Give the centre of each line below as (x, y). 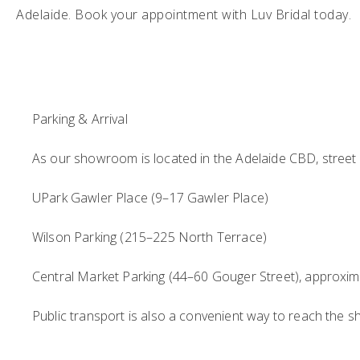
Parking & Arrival (80, 119)
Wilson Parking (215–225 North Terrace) (150, 237)
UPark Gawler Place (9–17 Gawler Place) (151, 198)
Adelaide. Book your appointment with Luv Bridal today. (184, 14)
